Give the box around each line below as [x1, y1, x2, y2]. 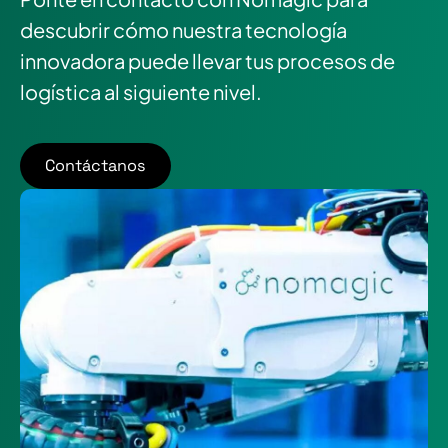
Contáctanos [45, 154, 146, 176]
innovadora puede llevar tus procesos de [20, 47, 395, 73]
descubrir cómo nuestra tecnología [20, 16, 347, 42]
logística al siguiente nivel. [20, 78, 262, 104]
